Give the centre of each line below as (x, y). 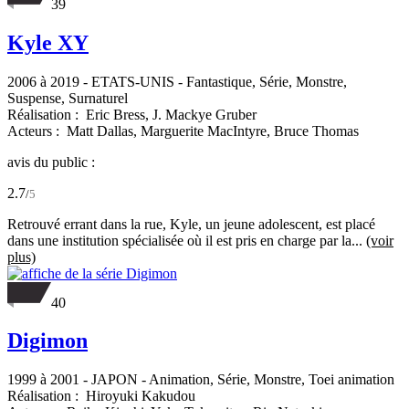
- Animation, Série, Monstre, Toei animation (266, 380)
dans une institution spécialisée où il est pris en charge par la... (187, 240)
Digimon (47, 341)
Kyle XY (48, 42)
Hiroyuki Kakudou (141, 396)
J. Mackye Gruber (204, 114)
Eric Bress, (119, 114)
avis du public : (51, 162)
